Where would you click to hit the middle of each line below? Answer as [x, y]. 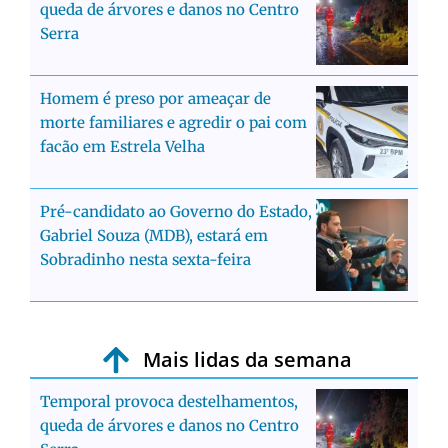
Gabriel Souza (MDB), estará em [154, 236]
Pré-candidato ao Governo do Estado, [176, 212]
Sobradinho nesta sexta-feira [145, 260]
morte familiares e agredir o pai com [173, 123]
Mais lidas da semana [248, 360]
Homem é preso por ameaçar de [155, 99]
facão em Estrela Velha [122, 147]
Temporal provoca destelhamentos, [169, 402]
